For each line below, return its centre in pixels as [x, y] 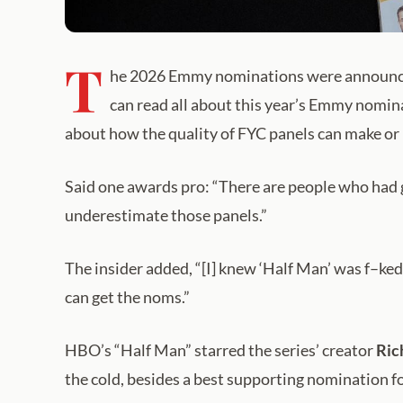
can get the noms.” [127, 297]
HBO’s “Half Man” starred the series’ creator [220, 350]
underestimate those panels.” [166, 215]
